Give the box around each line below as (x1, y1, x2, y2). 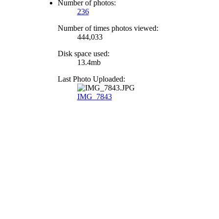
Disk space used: (57, 49, 109, 58)
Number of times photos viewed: (57, 24, 158, 32)
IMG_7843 (77, 92, 112, 101)
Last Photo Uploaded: (57, 75, 125, 83)
